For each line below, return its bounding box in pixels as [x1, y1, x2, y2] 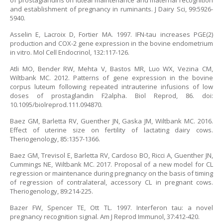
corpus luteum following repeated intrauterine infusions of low [10, 82, 213, 91]
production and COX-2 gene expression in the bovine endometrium [10, 39, 213, 48]
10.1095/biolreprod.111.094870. [10, 100, 103, 109]
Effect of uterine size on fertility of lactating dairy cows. [10, 125, 213, 134]
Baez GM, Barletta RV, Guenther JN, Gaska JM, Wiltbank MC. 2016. [10, 116, 213, 125]
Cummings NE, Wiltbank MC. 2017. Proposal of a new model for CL [10, 160, 213, 169]
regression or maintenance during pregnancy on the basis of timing [10, 169, 213, 178]
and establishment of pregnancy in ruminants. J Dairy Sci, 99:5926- [10, 4, 213, 13]
